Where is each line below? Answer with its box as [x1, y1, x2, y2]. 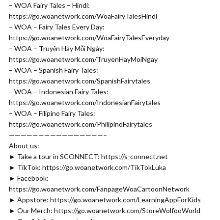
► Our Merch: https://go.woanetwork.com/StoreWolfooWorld [9, 206, 200, 215]
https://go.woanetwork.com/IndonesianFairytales [9, 98, 161, 107]
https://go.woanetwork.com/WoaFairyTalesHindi [9, 12, 157, 20]
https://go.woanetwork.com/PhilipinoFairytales [9, 120, 152, 128]
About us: [9, 141, 39, 150]
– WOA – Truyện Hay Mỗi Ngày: [9, 44, 105, 53]
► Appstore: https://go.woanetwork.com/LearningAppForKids [9, 195, 201, 204]
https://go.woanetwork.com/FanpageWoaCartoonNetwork [9, 185, 190, 193]
